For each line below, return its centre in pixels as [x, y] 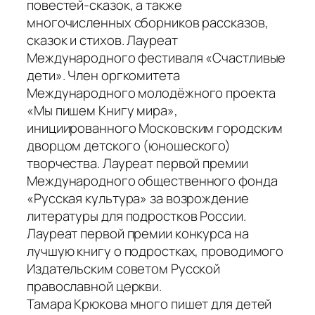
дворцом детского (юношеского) [129, 145]
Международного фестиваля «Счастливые [156, 57]
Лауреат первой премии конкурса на [138, 233]
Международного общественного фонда [152, 180]
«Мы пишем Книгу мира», [102, 110]
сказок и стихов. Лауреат [102, 40]
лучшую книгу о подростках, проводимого [155, 251]
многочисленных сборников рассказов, [148, 22]
